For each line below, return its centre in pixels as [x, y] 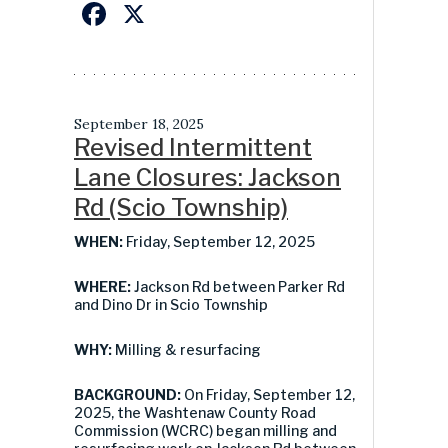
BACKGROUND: [129, 394]
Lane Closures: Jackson [207, 177]
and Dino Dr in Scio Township [171, 304]
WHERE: [104, 286]
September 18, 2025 [139, 123]
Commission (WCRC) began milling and [205, 430]
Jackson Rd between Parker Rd [239, 286]
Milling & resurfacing [188, 349]
